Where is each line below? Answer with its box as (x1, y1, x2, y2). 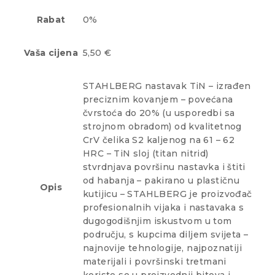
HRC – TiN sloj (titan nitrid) (83, 148, 209, 160)
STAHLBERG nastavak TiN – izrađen (83, 80, 251, 92)
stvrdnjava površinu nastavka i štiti (83, 161, 246, 173)
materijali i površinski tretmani (83, 256, 227, 268)
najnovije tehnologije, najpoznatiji (83, 242, 242, 254)
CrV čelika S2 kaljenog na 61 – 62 (83, 134, 235, 146)
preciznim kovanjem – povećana (83, 94, 233, 106)
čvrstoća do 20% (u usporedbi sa (83, 107, 235, 119)
